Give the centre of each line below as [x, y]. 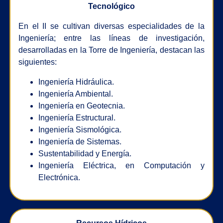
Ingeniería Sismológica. [80, 129]
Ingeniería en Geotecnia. [81, 106]
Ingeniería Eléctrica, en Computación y [121, 165]
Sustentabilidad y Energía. [85, 153]
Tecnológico [111, 6]
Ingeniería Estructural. [77, 117]
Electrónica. [59, 177]
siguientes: [37, 62]
